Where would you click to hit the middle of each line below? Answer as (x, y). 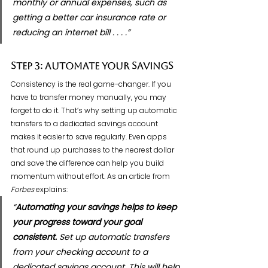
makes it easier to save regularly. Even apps (90, 137)
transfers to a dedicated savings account (85, 124)
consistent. (36, 237)
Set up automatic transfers (115, 237)
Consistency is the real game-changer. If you (92, 84)
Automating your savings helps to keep (97, 207)
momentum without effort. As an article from (91, 176)
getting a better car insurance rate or (90, 18)
